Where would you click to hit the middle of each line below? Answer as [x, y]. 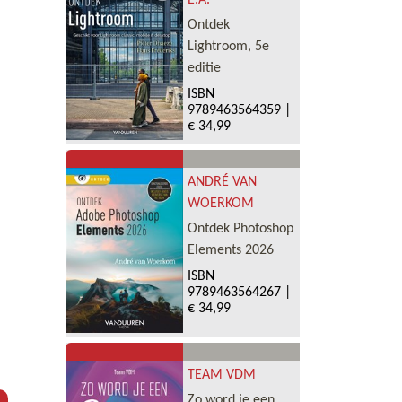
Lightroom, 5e [228, 47]
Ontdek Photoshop [240, 228]
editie [204, 69]
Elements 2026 [230, 250]
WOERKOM [220, 203]
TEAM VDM [221, 376]
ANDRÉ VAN [222, 182]
